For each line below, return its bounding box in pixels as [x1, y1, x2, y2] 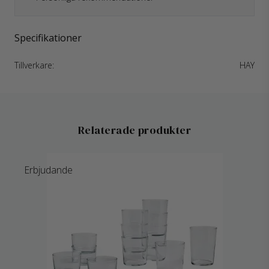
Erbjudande [24, 163, 73, 177]
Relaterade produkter [78, 122, 191, 138]
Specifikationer [14, 31, 82, 44]
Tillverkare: [14, 59, 54, 71]
